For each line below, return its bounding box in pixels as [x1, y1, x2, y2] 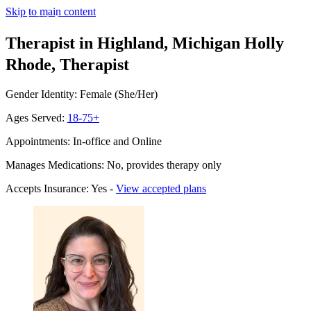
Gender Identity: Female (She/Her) [6, 87, 158, 100]
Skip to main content [6, 6, 96, 17]
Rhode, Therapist [6, 55, 129, 74]
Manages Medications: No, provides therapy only [6, 158, 221, 171]
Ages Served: [6, 111, 67, 124]
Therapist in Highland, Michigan [6, 33, 240, 52]
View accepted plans [116, 182, 206, 194]
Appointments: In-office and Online [6, 135, 162, 147]
